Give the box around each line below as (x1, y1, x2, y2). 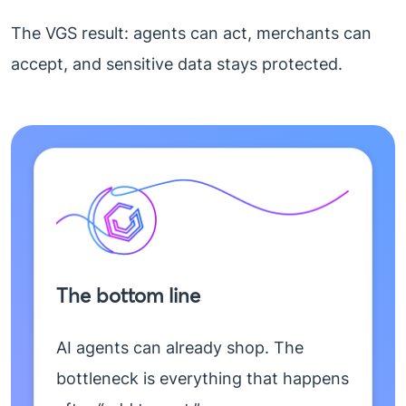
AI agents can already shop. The (56, 338, 304, 358)
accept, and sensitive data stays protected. (11, 54, 343, 74)
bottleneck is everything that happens (56, 369, 349, 389)
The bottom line (56, 283, 200, 309)
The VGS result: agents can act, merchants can (11, 24, 372, 43)
